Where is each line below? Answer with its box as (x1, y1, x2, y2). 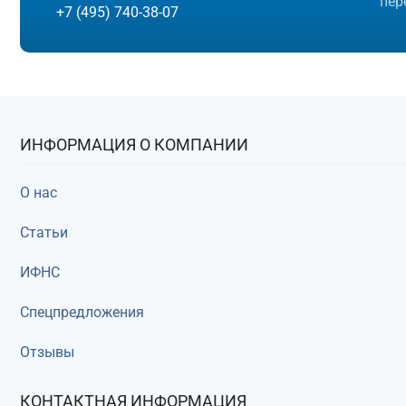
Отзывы (20, 343, 74, 361)
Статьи (20, 224, 68, 241)
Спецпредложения (20, 304, 144, 321)
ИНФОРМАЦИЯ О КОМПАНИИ (20, 135, 248, 154)
